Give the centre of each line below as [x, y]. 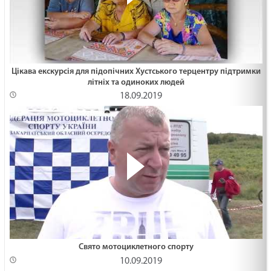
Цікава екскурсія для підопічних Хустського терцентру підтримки [136, 71]
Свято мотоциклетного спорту [136, 247]
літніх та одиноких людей [136, 82]
